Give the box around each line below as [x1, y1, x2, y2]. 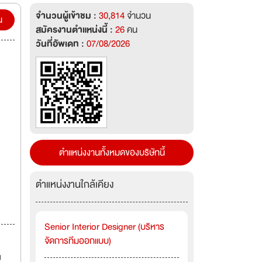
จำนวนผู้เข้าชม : [36, 8, 99, 23]
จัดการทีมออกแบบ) [44, 233, 111, 249]
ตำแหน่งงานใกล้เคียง [36, 176, 113, 193]
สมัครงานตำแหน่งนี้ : [36, 22, 115, 37]
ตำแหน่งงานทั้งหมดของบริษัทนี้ [58, 145, 165, 160]
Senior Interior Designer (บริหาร [44, 219, 164, 235]
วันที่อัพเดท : [36, 36, 87, 51]
